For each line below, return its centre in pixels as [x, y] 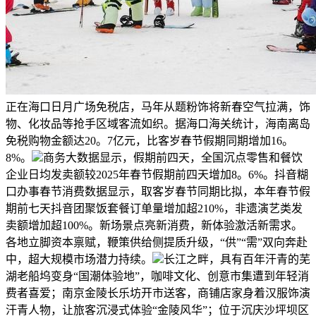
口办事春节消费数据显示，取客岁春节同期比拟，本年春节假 [158, 191]
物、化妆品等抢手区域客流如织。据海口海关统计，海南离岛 [158, 123]
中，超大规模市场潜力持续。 [79, 259]
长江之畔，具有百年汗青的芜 [237, 259]
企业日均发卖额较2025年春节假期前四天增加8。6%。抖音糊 [157, 174]
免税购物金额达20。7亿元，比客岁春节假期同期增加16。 [150, 140]
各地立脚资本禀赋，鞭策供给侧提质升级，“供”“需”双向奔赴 [157, 242]
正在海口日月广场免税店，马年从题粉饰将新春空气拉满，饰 [158, 107]
